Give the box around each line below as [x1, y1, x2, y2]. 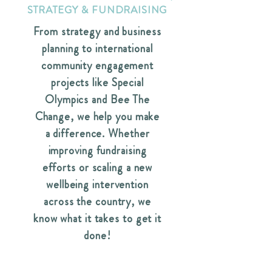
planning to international [42, 41, 153, 56]
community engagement [41, 58, 154, 73]
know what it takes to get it [33, 211, 162, 226]
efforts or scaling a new [42, 160, 153, 175]
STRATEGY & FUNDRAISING [27, 2, 168, 17]
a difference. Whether [45, 126, 150, 141]
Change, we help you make [35, 109, 160, 124]
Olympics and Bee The [45, 92, 150, 107]
